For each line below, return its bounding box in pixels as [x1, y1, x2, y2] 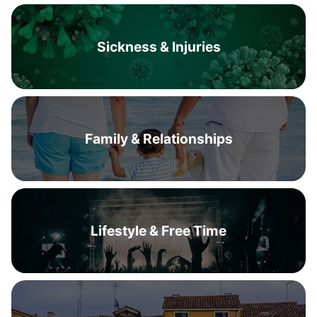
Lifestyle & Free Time [91, 222, 226, 239]
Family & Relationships [84, 130, 233, 147]
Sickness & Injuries [96, 38, 221, 55]
